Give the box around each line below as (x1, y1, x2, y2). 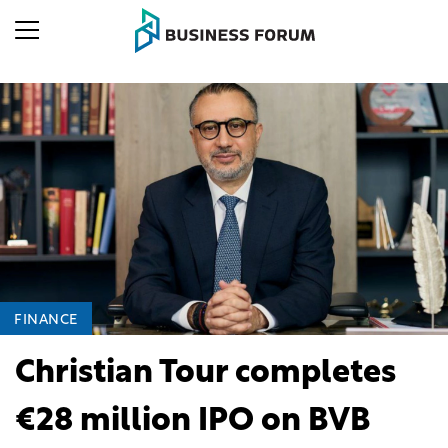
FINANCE (14, 312, 78, 328)
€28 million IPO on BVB (15, 405, 371, 438)
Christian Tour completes (15, 357, 396, 390)
